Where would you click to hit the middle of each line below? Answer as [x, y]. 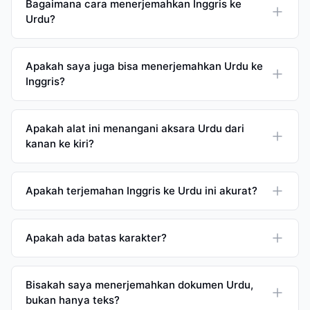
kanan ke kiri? [60, 144]
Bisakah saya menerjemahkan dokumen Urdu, [139, 285]
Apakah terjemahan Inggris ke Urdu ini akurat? [142, 191]
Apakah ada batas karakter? [96, 238]
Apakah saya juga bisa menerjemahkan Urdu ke [144, 66]
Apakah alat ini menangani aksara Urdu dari [135, 128]
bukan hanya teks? [73, 300]
